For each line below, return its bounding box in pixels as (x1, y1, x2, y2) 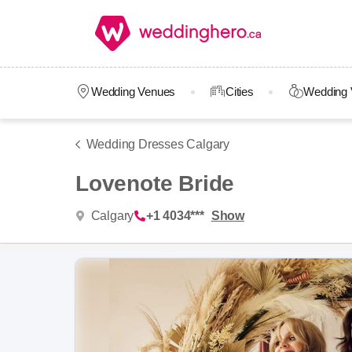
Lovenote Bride (75, 171, 235, 196)
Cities (225, 85, 254, 98)
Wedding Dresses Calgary (86, 137, 229, 151)
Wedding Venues (90, 85, 176, 98)
